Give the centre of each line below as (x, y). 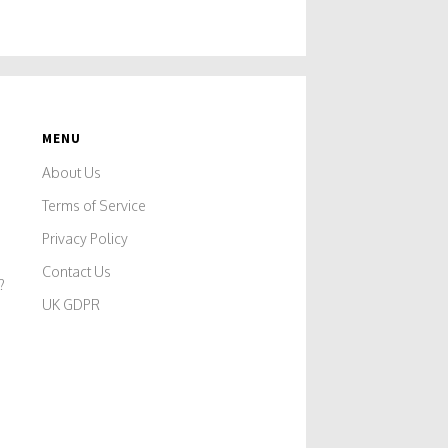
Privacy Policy (85, 238)
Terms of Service (94, 205)
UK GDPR (71, 304)
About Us (72, 172)
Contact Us (77, 271)
